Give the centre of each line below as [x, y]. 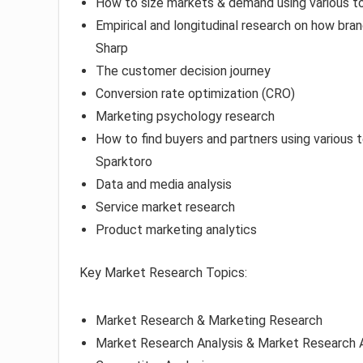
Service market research [165, 207]
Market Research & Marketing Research [209, 321]
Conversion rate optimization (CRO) [195, 94]
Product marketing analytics [176, 230]
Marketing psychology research [185, 117]
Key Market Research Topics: [163, 273]
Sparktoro [124, 162]
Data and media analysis [164, 185]
